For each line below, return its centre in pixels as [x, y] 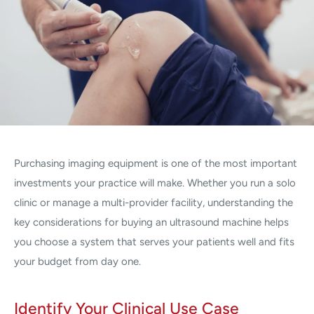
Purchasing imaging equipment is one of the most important [156, 163]
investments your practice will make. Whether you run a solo [155, 183]
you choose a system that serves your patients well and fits [154, 241]
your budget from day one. [77, 261]
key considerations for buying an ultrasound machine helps [151, 222]
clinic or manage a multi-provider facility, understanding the [153, 202]
